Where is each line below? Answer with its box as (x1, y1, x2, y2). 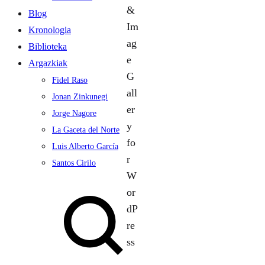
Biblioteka (28, 41, 67, 51)
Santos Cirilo (52, 159, 96, 167)
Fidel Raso (52, 76, 88, 85)
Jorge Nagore (52, 109, 96, 118)
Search (4, 183, 33, 195)
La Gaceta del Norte (52, 125, 119, 134)
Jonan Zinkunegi (52, 92, 108, 101)
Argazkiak (28, 58, 67, 68)
